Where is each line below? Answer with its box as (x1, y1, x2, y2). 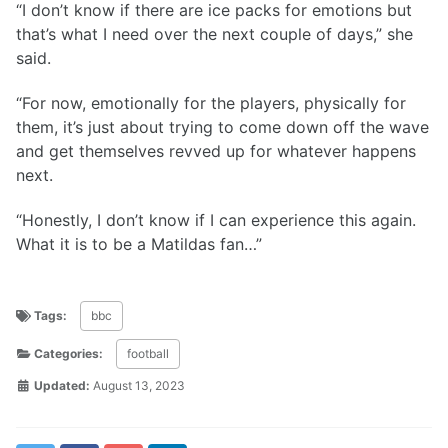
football (127, 345, 169, 361)
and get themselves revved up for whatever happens (16, 141, 416, 162)
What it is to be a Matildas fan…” (16, 233, 262, 254)
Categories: (31, 345, 106, 361)
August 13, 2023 (93, 377, 185, 393)
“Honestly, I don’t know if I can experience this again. (16, 209, 416, 230)
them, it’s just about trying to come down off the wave (16, 117, 429, 138)
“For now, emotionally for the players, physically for (16, 93, 406, 114)
